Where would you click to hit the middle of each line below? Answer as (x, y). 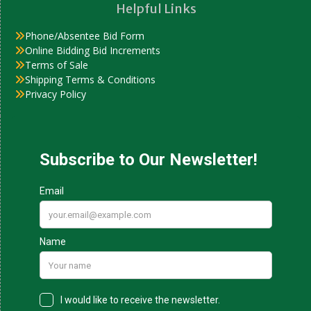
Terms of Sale (57, 65)
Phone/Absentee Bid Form (85, 36)
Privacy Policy (56, 94)
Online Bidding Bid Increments (93, 50)
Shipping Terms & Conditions (90, 79)
